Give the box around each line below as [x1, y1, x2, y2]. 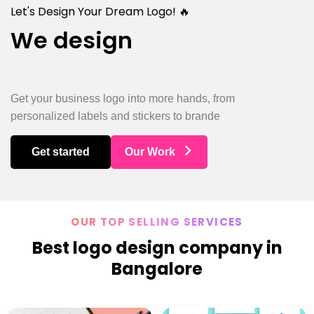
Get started [32, 145, 90, 158]
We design [11, 25, 132, 57]
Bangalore [111, 257, 203, 280]
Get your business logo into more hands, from [11, 92, 235, 104]
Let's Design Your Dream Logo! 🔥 [11, 4, 190, 20]
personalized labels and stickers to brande [11, 109, 220, 122]
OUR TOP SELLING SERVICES [71, 214, 243, 229]
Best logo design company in [32, 235, 282, 259]
